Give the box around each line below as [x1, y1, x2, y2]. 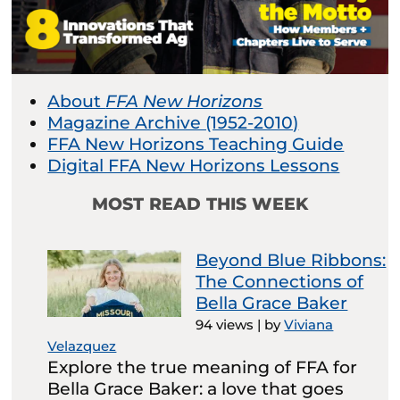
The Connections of [196, 271, 364, 293]
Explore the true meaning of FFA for [47, 357, 358, 379]
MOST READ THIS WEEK [92, 194, 308, 215]
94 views [196, 316, 254, 334]
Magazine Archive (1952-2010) [47, 112, 299, 134]
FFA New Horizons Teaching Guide [47, 134, 345, 155]
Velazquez [47, 337, 117, 355]
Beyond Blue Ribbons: [196, 250, 387, 271]
